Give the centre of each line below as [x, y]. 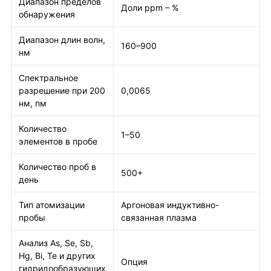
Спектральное [48, 78]
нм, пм [33, 103]
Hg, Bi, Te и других [57, 256]
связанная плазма [159, 217]
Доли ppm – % [150, 8]
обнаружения [47, 14]
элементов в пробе [58, 141]
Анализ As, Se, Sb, [56, 243]
